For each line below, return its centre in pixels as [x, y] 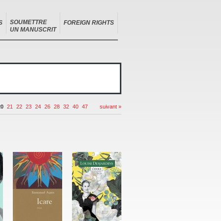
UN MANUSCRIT [33, 30]
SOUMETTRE [28, 22]
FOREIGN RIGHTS [89, 23]
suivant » [110, 107]
